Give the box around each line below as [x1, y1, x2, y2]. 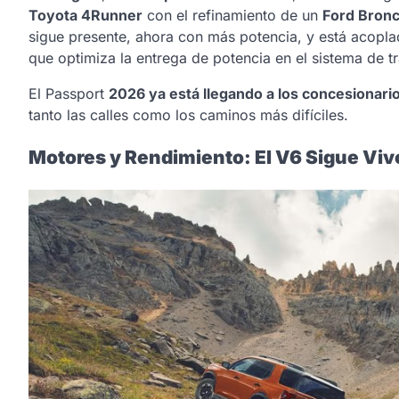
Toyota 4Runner [28, 5, 142, 24]
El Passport [28, 84, 109, 102]
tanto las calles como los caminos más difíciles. [28, 105, 348, 124]
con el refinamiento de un [142, 5, 322, 24]
